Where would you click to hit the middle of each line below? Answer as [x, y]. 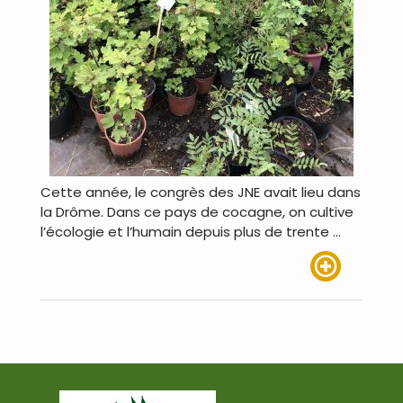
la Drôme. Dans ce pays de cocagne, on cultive [197, 211]
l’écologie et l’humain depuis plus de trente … [191, 231]
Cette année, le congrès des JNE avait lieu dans [201, 192]
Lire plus [336, 291]
